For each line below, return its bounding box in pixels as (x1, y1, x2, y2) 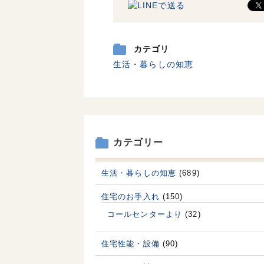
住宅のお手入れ (101, 192, 160, 202)
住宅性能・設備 (101, 239, 160, 249)
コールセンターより (107, 210, 183, 219)
